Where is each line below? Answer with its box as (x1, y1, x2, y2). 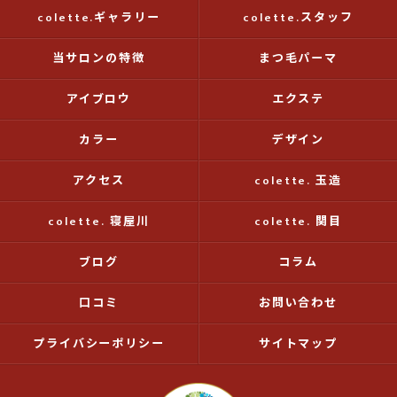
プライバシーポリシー (32, 334, 166, 354)
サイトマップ (258, 334, 339, 354)
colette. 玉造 (253, 171, 343, 191)
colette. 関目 (253, 212, 343, 231)
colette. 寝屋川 (48, 212, 150, 231)
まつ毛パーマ (258, 49, 339, 68)
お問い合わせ (258, 293, 339, 313)
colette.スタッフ (243, 8, 354, 27)
